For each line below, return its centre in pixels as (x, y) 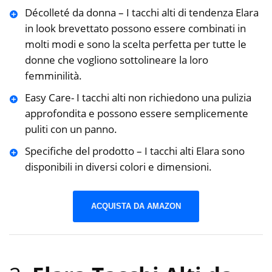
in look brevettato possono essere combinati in (135, 29)
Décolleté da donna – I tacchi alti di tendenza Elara (141, 13)
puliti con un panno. (71, 129)
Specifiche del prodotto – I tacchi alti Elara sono (134, 151)
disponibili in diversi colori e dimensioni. (118, 167)
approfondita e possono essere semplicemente (136, 114)
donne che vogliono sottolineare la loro (116, 60)
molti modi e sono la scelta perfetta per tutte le (135, 44)
